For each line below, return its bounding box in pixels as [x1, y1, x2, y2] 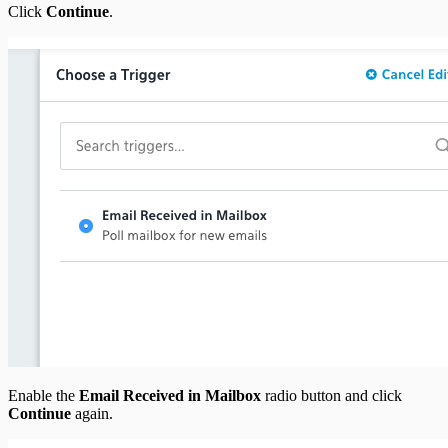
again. [71, 404, 113, 422]
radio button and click [261, 386, 402, 404]
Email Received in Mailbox [79, 386, 261, 404]
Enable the [8, 386, 79, 404]
